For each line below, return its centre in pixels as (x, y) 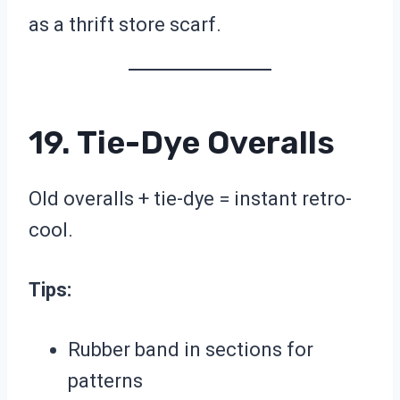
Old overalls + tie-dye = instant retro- (190, 199)
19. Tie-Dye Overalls (182, 143)
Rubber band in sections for (191, 350)
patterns (105, 381)
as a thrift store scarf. (125, 25)
